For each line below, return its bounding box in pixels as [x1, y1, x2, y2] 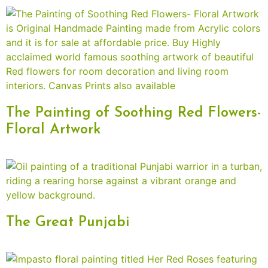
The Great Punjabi [6, 215, 129, 230]
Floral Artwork [6, 123, 101, 138]
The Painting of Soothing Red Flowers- [6, 106, 261, 121]
